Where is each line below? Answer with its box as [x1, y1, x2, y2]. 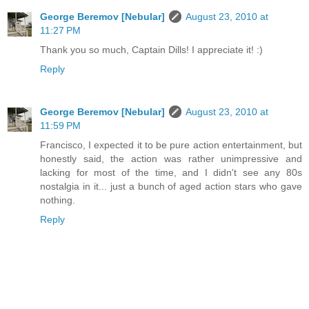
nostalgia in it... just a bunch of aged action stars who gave [40, 180, 302, 192]
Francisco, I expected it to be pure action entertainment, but [40, 139, 302, 150]
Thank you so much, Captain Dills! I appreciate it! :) [40, 43, 263, 55]
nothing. [40, 194, 75, 206]
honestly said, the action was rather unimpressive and [40, 152, 302, 164]
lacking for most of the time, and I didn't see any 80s [40, 166, 302, 178]
